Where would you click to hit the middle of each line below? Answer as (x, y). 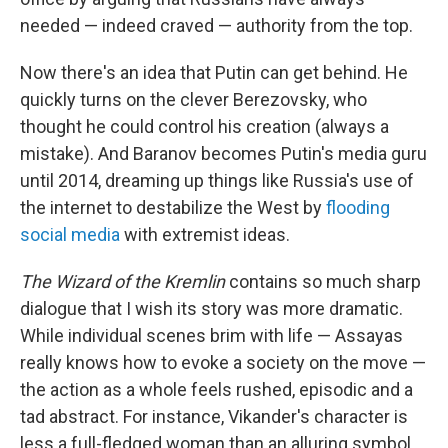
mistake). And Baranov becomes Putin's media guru (223, 154)
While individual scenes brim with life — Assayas (211, 336)
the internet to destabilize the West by (173, 208)
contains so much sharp (323, 282)
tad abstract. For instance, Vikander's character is (214, 417)
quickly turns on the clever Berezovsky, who (193, 100)
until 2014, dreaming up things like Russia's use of (217, 181)
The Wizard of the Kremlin (122, 282)
